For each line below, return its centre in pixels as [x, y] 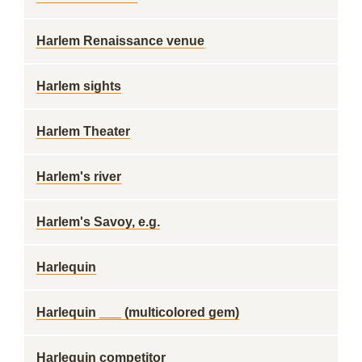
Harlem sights [79, 86]
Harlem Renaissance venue [120, 41]
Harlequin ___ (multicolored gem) [138, 312]
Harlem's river [79, 177]
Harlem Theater [83, 131]
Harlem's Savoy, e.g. [98, 222]
